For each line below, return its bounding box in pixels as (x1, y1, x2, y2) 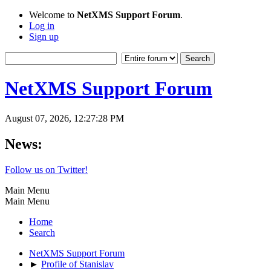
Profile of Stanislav (41, 258, 114, 269)
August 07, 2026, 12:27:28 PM (5, 113, 124, 123)
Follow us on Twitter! (5, 164, 88, 175)
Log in (29, 21, 54, 31)
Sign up (29, 31, 59, 42)
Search (29, 227, 55, 238)
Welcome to (29, 10, 77, 20)
